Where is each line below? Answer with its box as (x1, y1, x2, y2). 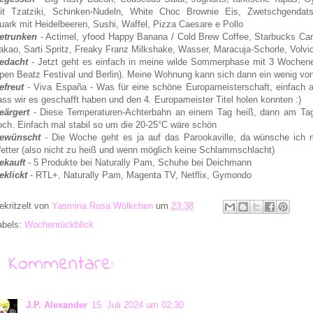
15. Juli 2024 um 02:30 (92, 299, 184, 310)
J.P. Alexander (26, 299, 87, 310)
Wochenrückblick (24, 219, 94, 230)
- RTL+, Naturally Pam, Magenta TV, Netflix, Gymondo (27, 169, 252, 180)
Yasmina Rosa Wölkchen (52, 201, 153, 212)
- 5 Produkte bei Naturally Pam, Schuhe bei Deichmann (25, 156, 252, 168)
